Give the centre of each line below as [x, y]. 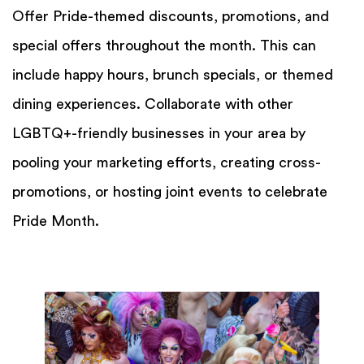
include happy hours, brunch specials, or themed [173, 75]
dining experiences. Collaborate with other [153, 104]
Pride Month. [56, 221]
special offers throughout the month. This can [164, 46]
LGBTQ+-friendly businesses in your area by [159, 134]
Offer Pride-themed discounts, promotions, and [171, 17]
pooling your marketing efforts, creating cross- [167, 163]
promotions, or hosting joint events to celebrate [170, 192]
